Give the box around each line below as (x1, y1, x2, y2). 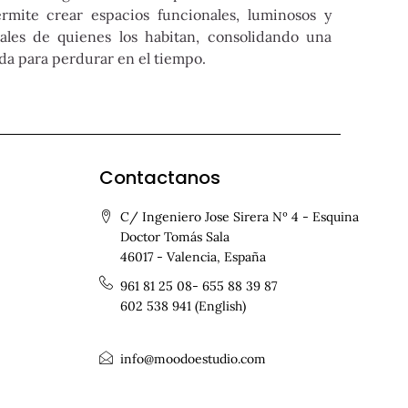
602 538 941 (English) (120, 298, 247, 314)
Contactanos (98, 165, 220, 190)
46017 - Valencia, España (120, 249, 267, 265)
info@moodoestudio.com (120, 350, 267, 367)
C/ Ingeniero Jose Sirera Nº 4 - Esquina (120, 209, 360, 225)
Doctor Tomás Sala (120, 229, 230, 245)
